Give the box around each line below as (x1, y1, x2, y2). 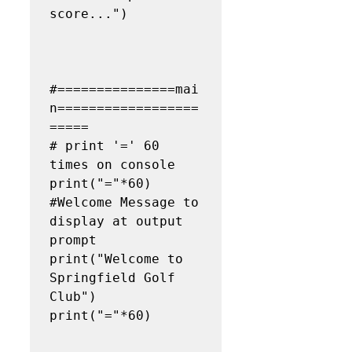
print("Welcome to (49, 251, 183, 266)
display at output (49, 213, 183, 229)
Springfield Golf (49, 269, 175, 285)
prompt (49, 232, 97, 247)
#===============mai (49, 81, 199, 97)
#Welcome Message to (49, 194, 199, 210)
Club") (49, 288, 97, 304)
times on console (49, 156, 175, 172)
